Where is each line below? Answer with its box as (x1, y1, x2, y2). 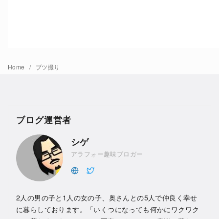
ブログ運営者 (16, 113, 72, 126)
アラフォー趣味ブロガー (71, 149, 143, 158)
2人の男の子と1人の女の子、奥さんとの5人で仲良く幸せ (16, 192, 197, 203)
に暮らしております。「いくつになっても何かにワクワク (16, 204, 199, 215)
